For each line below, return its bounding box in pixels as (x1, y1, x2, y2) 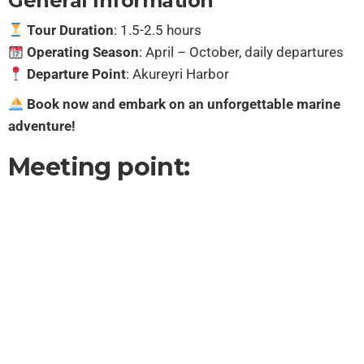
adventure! (8, 118, 76, 134)
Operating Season (27, 44, 140, 60)
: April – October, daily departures (139, 44, 344, 60)
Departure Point (27, 66, 127, 82)
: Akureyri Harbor (126, 66, 230, 82)
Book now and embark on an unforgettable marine (27, 96, 341, 112)
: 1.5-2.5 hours (114, 22, 202, 38)
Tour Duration (27, 22, 115, 38)
